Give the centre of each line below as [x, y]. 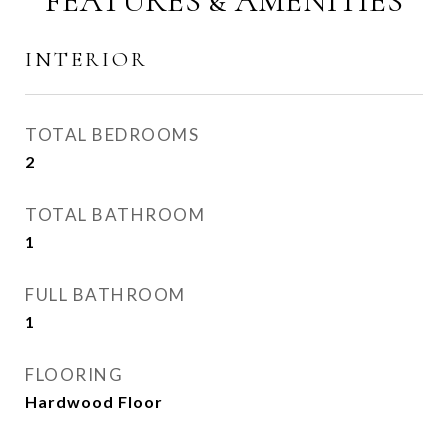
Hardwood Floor [94, 401]
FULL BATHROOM [105, 294]
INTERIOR [86, 59]
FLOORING [74, 374]
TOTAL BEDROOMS [112, 134]
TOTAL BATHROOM [115, 214]
